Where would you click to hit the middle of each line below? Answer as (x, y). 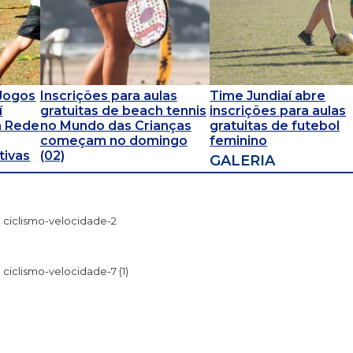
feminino (239, 141)
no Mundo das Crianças (115, 126)
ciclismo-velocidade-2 (60, 220)
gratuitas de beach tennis (123, 111)
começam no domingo (113, 141)
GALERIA (243, 160)
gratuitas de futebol (275, 126)
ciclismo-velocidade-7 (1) (66, 271)
